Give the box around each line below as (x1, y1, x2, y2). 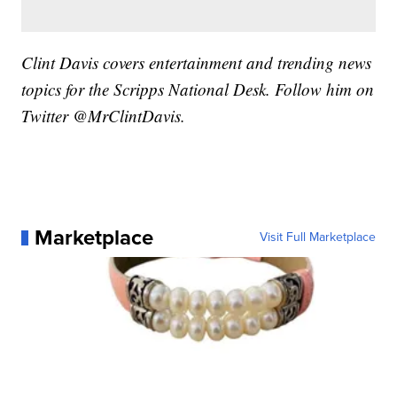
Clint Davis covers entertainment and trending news (21, 51, 372, 74)
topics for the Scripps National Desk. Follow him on (21, 78, 375, 101)
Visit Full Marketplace (259, 228, 376, 247)
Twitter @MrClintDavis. (21, 105, 186, 128)
